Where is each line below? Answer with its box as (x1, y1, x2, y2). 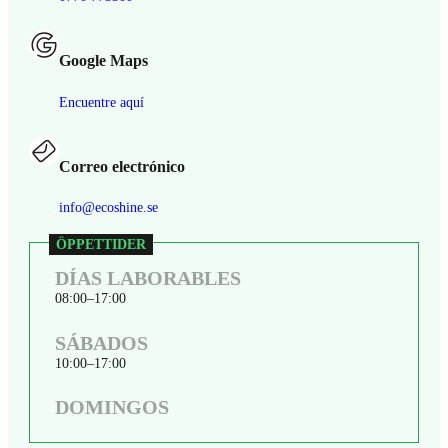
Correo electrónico (58, 157, 185, 176)
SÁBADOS (55, 331, 149, 354)
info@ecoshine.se (58, 199, 158, 216)
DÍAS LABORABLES (55, 266, 242, 289)
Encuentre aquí (58, 93, 144, 110)
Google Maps (58, 51, 148, 70)
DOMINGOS (55, 396, 170, 419)
